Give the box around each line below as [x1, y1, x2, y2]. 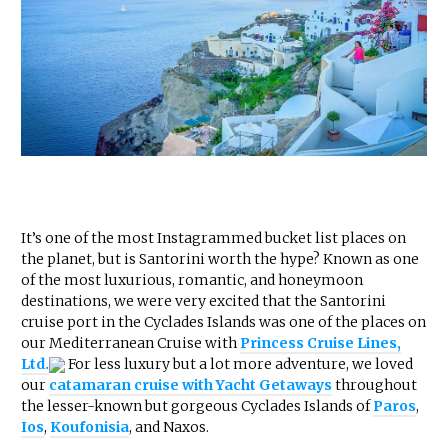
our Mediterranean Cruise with [21, 333, 240, 352]
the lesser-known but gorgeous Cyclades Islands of [21, 396, 373, 415]
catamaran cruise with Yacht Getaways [49, 375, 332, 394]
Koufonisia [50, 417, 129, 436]
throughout [332, 375, 417, 394]
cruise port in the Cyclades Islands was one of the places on [21, 312, 426, 331]
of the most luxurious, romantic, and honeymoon [21, 270, 363, 289]
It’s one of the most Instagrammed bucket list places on [21, 228, 406, 247]
